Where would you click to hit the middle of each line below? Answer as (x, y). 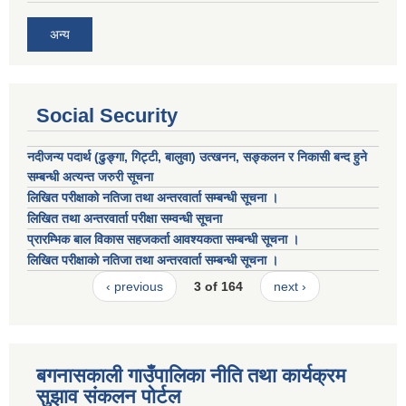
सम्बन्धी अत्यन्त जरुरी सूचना (90, 177)
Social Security (107, 116)
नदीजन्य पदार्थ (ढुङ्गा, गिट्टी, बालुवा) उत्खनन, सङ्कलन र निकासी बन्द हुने (197, 157)
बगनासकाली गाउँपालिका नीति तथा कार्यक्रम (191, 375)
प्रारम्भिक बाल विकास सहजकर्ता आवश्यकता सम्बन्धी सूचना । (163, 240)
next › (290, 287)
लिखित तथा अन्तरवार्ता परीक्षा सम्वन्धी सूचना (125, 219)
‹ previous (134, 287)
